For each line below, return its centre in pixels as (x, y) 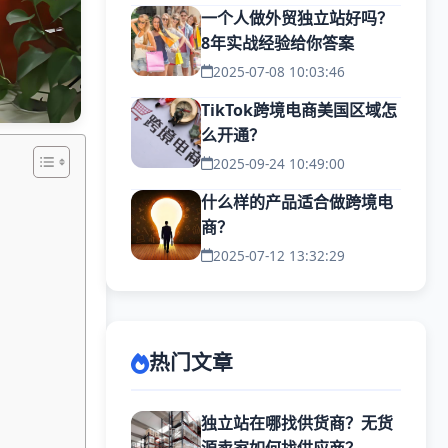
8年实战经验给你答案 (277, 43)
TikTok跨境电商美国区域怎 (299, 110)
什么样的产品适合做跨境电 (297, 202)
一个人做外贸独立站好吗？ (297, 18)
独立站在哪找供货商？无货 (297, 423)
